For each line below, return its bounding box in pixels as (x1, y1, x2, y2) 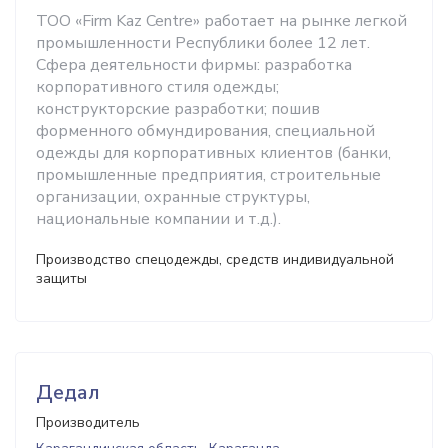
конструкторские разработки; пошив (36, 98, 320, 120)
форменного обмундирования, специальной (36, 120, 375, 142)
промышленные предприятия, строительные (36, 164, 381, 186)
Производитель (36, 413, 140, 432)
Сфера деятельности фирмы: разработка (36, 54, 352, 76)
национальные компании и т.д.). (36, 208, 281, 230)
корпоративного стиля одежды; (36, 76, 279, 98)
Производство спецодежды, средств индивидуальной (36, 250, 394, 269)
